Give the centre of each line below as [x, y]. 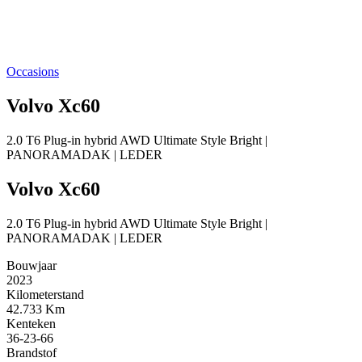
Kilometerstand [45, 294]
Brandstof [32, 352]
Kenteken [31, 323]
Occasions [33, 72]
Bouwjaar [32, 265]
